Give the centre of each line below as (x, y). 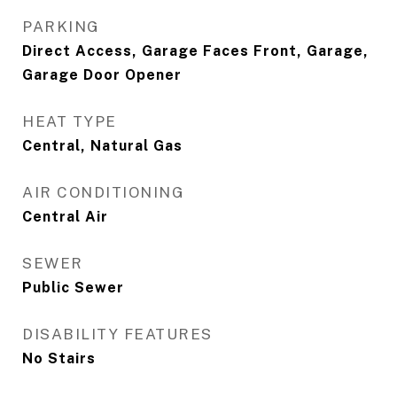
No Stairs (59, 359)
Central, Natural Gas (102, 146)
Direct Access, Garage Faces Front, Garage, (195, 51)
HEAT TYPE (70, 122)
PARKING (61, 27)
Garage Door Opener (102, 75)
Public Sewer (73, 288)
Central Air (65, 217)
